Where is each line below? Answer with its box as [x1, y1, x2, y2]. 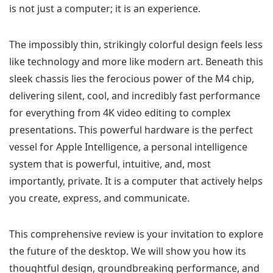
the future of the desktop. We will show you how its [9, 244, 246, 258]
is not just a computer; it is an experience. [9, 2, 200, 16]
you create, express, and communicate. [9, 191, 190, 205]
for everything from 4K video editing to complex [9, 106, 230, 120]
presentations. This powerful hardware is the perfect [9, 123, 253, 137]
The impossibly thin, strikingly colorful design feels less [9, 38, 263, 52]
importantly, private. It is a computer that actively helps [9, 174, 263, 188]
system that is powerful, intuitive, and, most [9, 157, 211, 171]
